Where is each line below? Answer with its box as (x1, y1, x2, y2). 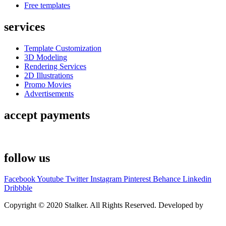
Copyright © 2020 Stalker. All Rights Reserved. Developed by (4, 201, 203, 210)
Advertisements (24, 89, 74, 98)
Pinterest (124, 175, 151, 184)
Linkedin (183, 175, 211, 184)
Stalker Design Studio (4, 210, 74, 219)
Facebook (4, 175, 35, 184)
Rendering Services (24, 62, 86, 71)
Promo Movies (24, 80, 71, 89)
